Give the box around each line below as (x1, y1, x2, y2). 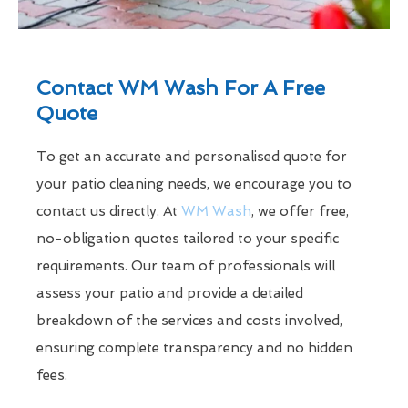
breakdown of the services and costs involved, (36, 311, 342, 329)
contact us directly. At (36, 202, 181, 219)
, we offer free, (251, 202, 349, 219)
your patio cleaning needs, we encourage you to (36, 175, 352, 192)
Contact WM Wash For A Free (36, 75, 325, 99)
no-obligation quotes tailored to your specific (36, 229, 339, 247)
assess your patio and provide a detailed (36, 284, 303, 301)
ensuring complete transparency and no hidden (36, 339, 352, 356)
